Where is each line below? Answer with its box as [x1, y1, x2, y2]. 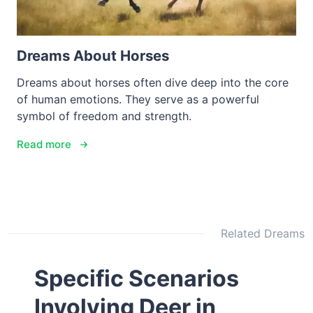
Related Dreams [221, 226, 305, 241]
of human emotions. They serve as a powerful [17, 92, 259, 107]
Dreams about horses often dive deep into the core [17, 75, 289, 90]
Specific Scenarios [34, 265, 240, 293]
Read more [17, 138, 71, 152]
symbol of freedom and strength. [17, 109, 191, 124]
